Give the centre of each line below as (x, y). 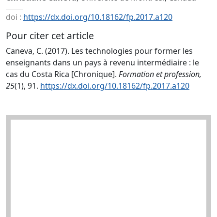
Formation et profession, (160, 74)
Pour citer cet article (50, 36)
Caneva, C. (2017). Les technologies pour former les (99, 51)
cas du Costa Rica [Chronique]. (62, 74)
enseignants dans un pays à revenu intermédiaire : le (102, 62)
